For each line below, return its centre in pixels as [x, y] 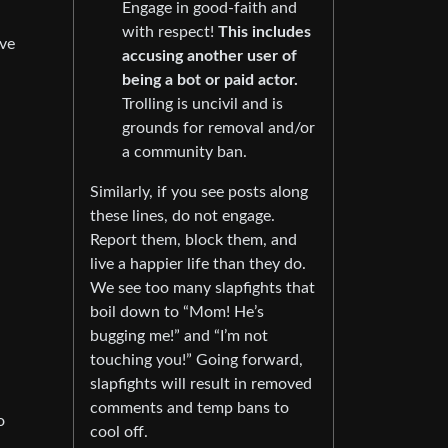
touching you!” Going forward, [196, 359]
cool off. [119, 431]
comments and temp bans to [189, 407]
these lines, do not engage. [182, 215]
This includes [264, 31]
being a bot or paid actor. [210, 79]
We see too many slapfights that [202, 287]
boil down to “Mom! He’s [177, 311]
